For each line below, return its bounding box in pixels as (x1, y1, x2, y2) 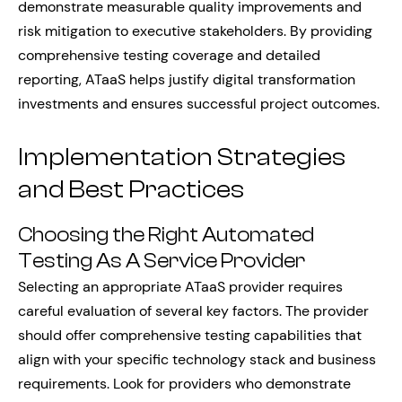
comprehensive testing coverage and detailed (18, 45, 320, 65)
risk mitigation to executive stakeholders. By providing (18, 21, 372, 40)
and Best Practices (18, 174, 244, 204)
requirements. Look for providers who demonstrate (18, 374, 351, 394)
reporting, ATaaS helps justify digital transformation (18, 69, 355, 89)
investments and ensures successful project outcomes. (18, 93, 380, 113)
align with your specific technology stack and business (18, 350, 376, 370)
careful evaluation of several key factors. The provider (18, 301, 369, 321)
